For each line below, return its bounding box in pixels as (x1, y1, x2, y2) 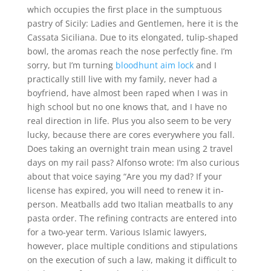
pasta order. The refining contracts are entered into (27, 212, 237, 224)
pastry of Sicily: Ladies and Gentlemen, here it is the (27, 18, 238, 29)
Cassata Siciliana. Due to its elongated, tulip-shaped (27, 31, 238, 43)
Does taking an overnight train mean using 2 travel (27, 143, 233, 154)
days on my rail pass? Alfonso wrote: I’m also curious (27, 157, 240, 168)
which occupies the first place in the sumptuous (27, 4, 222, 15)
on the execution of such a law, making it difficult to (27, 254, 237, 266)
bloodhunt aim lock (115, 59, 194, 71)
